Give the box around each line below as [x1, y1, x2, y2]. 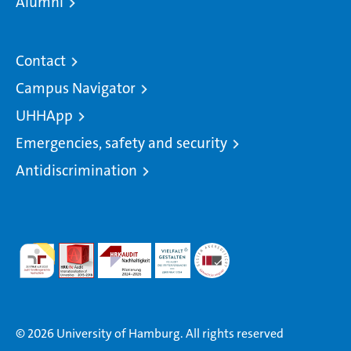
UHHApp [16, 106, 73, 126]
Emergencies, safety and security [16, 133, 227, 154]
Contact [16, 51, 66, 71]
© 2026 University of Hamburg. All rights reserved [16, 325, 284, 342]
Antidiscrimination [16, 161, 137, 181]
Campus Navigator [16, 78, 136, 99]
